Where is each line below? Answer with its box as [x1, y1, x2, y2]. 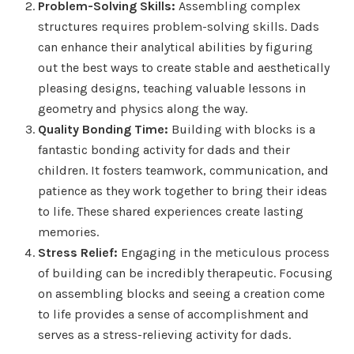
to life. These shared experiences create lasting [38, 203, 303, 219]
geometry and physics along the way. [38, 100, 247, 116]
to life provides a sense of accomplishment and [38, 306, 309, 322]
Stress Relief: [38, 244, 118, 260]
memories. [38, 224, 99, 239]
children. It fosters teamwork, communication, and [38, 162, 329, 178]
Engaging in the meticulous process [118, 244, 330, 260]
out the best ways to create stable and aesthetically [38, 59, 330, 75]
